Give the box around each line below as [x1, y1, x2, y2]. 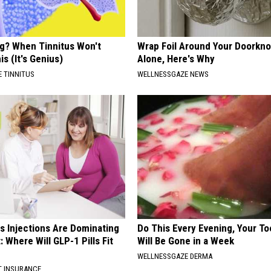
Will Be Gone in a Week [137, 235, 235, 247]
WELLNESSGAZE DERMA [137, 252, 213, 261]
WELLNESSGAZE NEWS [137, 70, 209, 79]
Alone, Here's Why [137, 53, 215, 65]
